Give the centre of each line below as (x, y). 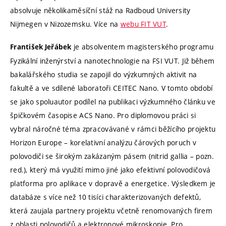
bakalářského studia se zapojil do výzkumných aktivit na (104, 74)
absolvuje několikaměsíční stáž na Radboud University (100, 11)
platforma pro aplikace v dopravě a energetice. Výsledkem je (113, 183)
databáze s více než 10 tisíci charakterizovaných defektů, (105, 197)
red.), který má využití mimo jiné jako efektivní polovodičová (110, 169)
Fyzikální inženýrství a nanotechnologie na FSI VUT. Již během (112, 61)
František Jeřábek (41, 47)
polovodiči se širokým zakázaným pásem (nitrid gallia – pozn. (112, 156)
